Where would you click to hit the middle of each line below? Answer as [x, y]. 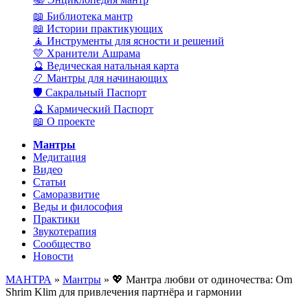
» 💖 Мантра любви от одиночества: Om [197, 280]
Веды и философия [78, 207]
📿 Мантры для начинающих [100, 78]
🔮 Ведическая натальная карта [106, 66]
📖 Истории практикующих [98, 29]
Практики [56, 219]
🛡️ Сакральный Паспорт [90, 93]
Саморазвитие [66, 195]
